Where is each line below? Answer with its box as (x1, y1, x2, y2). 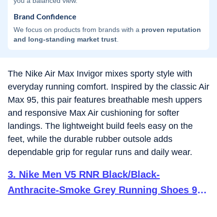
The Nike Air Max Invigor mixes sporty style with (8, 69, 192, 78)
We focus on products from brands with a (14, 26, 141, 33)
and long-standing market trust (14, 35, 117, 43)
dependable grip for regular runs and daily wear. (8, 147, 192, 157)
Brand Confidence (14, 13, 77, 21)
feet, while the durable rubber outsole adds (8, 134, 172, 144)
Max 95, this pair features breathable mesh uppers (8, 95, 202, 105)
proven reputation (141, 26, 201, 33)
